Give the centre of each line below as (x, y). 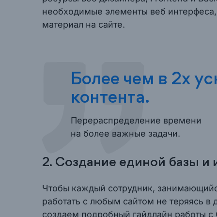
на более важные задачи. (125, 133)
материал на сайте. (84, 24)
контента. (110, 99)
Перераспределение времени (136, 120)
